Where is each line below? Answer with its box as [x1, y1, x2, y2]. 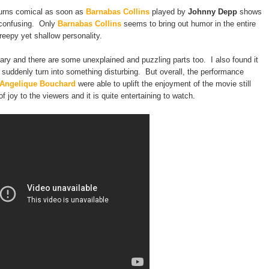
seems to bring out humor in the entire [124, 19, 256, 28]
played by [150, 7, 188, 16]
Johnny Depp [188, 7, 240, 16]
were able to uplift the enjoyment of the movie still [78, 79, 251, 88]
